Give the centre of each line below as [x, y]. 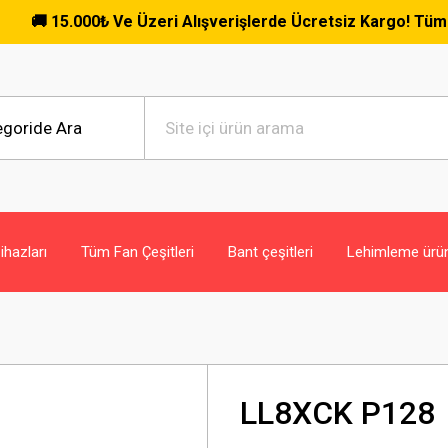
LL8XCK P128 [337, 413]
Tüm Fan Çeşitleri [137, 251]
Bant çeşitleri [270, 251]
